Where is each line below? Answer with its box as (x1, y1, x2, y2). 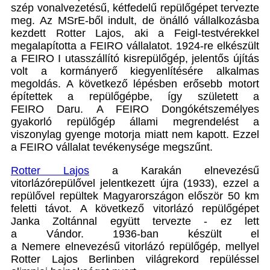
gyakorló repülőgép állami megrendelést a (11, 116, 259, 128)
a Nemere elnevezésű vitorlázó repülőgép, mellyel (11, 240, 259, 253)
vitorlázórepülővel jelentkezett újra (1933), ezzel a (11, 177, 259, 190)
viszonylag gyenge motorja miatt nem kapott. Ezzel (11, 128, 259, 141)
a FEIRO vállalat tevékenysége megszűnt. (11, 141, 213, 154)
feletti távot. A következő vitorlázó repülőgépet (11, 202, 259, 215)
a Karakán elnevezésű (89, 165, 259, 177)
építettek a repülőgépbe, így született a (11, 90, 259, 103)
